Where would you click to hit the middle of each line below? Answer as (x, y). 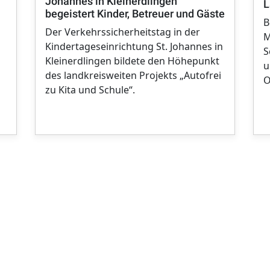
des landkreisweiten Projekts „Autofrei (133, 76)
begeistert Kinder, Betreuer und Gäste (135, 14)
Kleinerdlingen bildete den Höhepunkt (132, 61)
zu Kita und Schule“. (90, 90)
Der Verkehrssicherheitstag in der (123, 32)
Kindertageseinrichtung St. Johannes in (134, 47)
